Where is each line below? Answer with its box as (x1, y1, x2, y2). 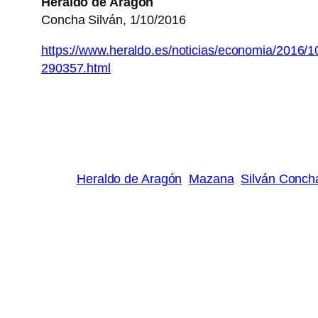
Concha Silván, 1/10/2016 (41, 13, 186, 28)
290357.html (41, 61, 111, 76)
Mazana (189, 172, 234, 187)
